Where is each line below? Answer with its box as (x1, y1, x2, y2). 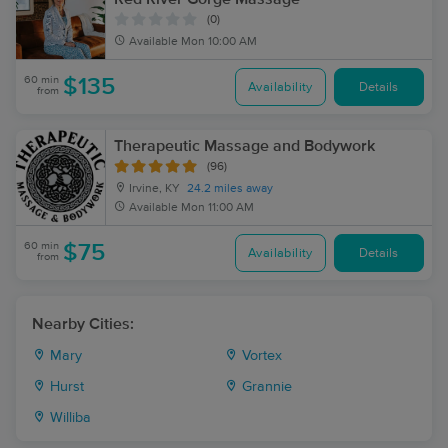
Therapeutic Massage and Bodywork (114, 138, 375, 154)
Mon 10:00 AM (181, 36, 257, 48)
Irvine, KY (126, 183, 180, 195)
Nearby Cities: (32, 316, 134, 332)
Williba (46, 411, 91, 425)
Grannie (238, 380, 292, 394)
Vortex (238, 349, 282, 363)
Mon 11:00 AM (181, 202, 254, 214)
